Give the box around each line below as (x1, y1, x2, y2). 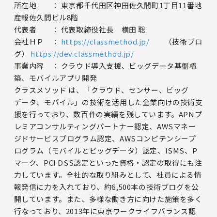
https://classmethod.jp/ (61, 36, 150, 47)
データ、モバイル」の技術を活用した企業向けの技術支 (14, 97, 203, 108)
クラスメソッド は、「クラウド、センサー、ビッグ (14, 85, 189, 95)
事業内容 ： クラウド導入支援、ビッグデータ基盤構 (14, 61, 197, 71)
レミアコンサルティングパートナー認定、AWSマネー (14, 121, 196, 132)
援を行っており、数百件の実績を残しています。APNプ (14, 109, 202, 120)
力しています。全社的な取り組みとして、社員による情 (14, 170, 202, 180)
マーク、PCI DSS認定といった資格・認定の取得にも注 (14, 157, 202, 168)
